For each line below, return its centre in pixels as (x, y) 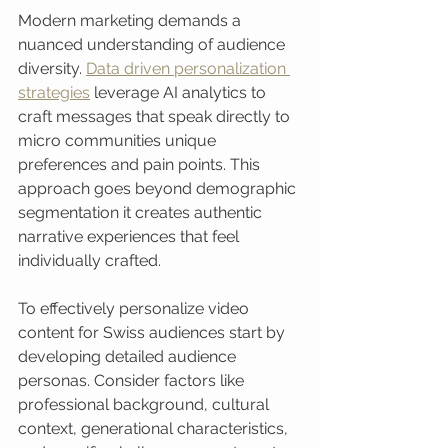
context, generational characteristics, (155, 428)
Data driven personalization (188, 68)
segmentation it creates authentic (142, 212)
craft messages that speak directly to (156, 116)
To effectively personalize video (135, 308)
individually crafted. (89, 260)
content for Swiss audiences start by (153, 332)
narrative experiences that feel (130, 236)
